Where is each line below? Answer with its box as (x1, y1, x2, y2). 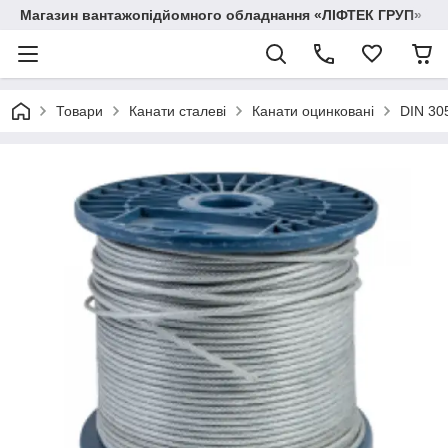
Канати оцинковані (252, 103, 374, 119)
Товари (56, 103, 103, 119)
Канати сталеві (129, 103, 226, 119)
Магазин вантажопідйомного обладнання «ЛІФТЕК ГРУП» (20, 7, 422, 23)
